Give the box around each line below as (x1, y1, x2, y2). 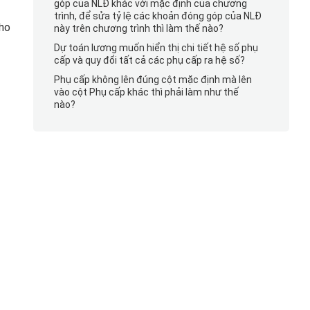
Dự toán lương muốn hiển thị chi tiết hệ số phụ (53, 42, 258, 53)
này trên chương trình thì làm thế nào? (53, 23, 224, 34)
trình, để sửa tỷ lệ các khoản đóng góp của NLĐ (53, 10, 262, 21)
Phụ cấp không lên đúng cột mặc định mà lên (53, 74, 252, 85)
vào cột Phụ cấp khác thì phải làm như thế (53, 86, 239, 98)
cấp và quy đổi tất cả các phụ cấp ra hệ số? (53, 55, 245, 66)
